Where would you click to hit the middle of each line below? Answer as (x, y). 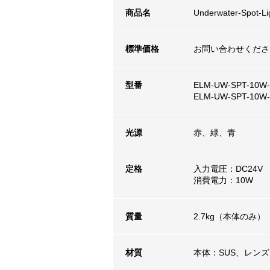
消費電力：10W (223, 181)
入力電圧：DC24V (228, 169)
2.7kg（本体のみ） (229, 217)
